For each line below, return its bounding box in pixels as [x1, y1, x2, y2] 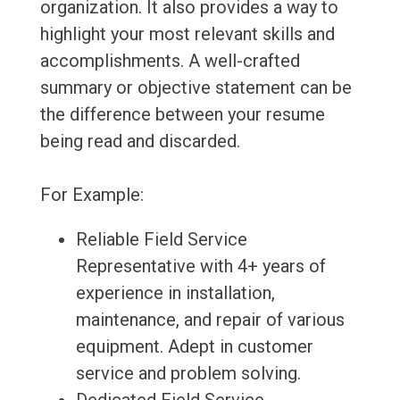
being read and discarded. [39, 130, 240, 153]
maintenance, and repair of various [75, 309, 345, 331]
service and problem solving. [75, 362, 301, 385]
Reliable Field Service [75, 229, 247, 251]
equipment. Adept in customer [75, 336, 313, 358]
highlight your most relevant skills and [39, 23, 335, 46]
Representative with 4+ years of [75, 255, 326, 278]
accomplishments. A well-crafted [39, 50, 300, 72]
